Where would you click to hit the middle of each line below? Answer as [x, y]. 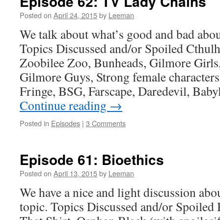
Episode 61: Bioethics [92, 159]
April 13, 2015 [75, 173]
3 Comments [106, 123]
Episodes [66, 123]
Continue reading [65, 105]
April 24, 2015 [75, 15]
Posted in [34, 123]
